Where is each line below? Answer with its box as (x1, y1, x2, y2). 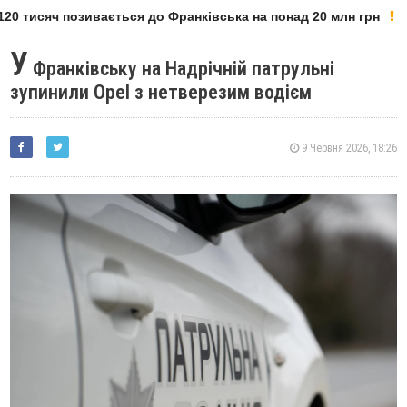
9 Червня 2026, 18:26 (298, 142, 397, 154)
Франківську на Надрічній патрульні (28, 57, 335, 80)
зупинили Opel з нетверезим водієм (10, 81, 313, 104)
